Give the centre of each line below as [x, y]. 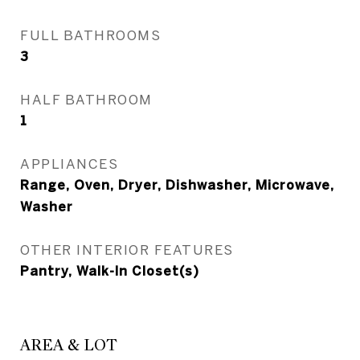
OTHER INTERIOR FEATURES [127, 250]
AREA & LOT [69, 345]
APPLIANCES [69, 164]
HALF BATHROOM [86, 99]
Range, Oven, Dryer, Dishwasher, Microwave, [177, 185]
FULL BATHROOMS [90, 35]
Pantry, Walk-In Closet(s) [110, 271]
